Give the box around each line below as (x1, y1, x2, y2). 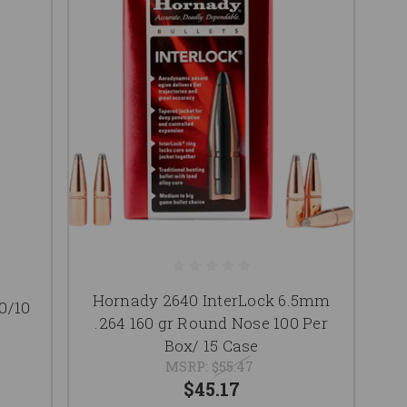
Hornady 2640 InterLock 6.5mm (92, 290, 331, 312)
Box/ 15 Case (164, 335, 259, 357)
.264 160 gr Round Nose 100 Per (94, 313, 328, 334)
